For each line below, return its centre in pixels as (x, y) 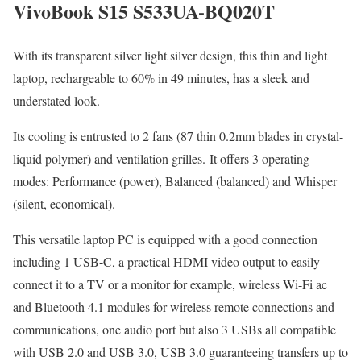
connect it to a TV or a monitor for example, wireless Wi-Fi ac (170, 284)
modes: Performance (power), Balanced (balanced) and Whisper (175, 181)
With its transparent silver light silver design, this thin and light (170, 56)
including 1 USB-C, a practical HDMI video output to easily (166, 262)
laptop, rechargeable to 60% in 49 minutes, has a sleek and (161, 78)
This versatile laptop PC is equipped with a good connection (165, 239)
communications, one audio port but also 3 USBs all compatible (174, 330)
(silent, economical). (64, 204)
